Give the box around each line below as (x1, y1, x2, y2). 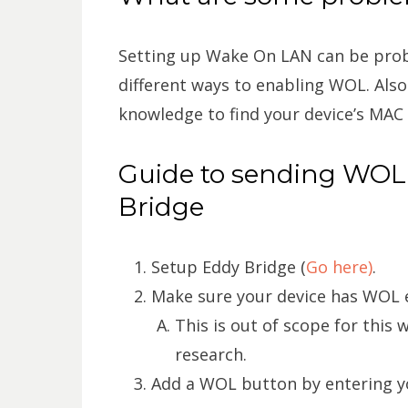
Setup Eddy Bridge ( (150, 255, 306, 278)
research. (174, 342, 247, 365)
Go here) (305, 255, 372, 278)
